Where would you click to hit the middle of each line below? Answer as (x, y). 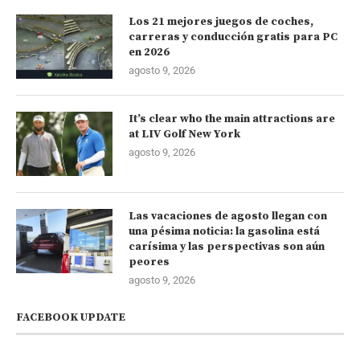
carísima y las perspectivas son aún (227, 246)
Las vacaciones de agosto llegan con (228, 216)
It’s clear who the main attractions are (232, 119)
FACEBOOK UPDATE (71, 317)
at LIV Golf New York (184, 134)
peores (149, 262)
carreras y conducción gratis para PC (233, 37)
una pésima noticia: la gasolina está (224, 231)
